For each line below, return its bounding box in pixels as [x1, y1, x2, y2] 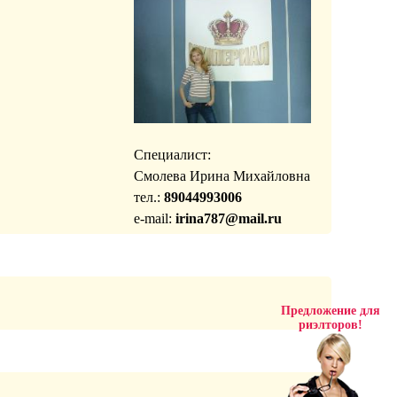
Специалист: [133, 147, 211, 162]
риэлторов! [299, 318, 362, 331]
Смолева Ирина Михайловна [133, 168, 310, 183]
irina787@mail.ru [175, 211, 282, 226]
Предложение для [281, 304, 380, 317]
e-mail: [133, 211, 175, 226]
